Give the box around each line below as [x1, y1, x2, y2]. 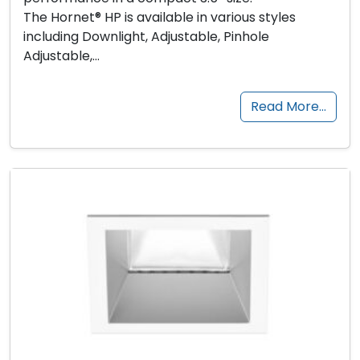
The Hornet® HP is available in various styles [23, 8, 296, 27]
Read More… [251, 97, 326, 117]
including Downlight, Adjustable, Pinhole [23, 27, 269, 47]
